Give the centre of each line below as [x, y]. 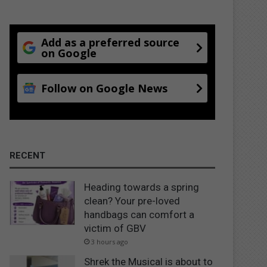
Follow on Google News [105, 88]
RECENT [28, 155]
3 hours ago [110, 241]
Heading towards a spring [142, 187]
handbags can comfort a [139, 214]
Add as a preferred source [111, 42]
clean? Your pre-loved [132, 201]
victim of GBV [115, 228]
